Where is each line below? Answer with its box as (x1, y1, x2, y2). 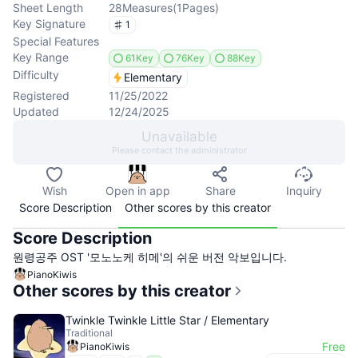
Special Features (13, 34, 99, 48)
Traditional (66, 327, 113, 339)
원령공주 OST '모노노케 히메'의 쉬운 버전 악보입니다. (13, 250, 287, 264)
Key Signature (13, 17, 86, 30)
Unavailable (141, 129, 217, 145)
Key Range (13, 50, 69, 64)
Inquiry (285, 184, 322, 197)
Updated (13, 105, 59, 118)
